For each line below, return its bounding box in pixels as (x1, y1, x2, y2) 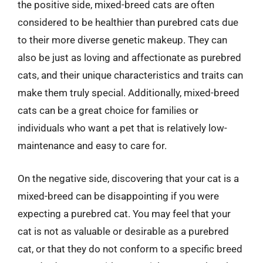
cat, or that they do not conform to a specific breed (18, 242, 242, 255)
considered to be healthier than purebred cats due (18, 16, 238, 28)
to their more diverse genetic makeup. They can (18, 34, 227, 46)
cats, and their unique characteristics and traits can (18, 69, 243, 81)
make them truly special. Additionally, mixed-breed (18, 87, 240, 99)
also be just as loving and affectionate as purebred (18, 52, 241, 63)
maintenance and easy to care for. (18, 140, 167, 151)
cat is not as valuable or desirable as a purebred (18, 225, 229, 237)
